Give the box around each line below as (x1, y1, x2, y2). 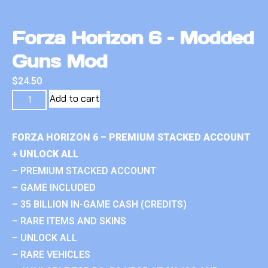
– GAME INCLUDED (12, 181, 96, 193)
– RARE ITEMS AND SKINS (12, 215, 126, 227)
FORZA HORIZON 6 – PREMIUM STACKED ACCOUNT (12, 131, 251, 143)
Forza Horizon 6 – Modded (12, 26, 254, 49)
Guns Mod (12, 49, 107, 72)
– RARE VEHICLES (12, 248, 90, 260)
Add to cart (50, 92, 100, 105)
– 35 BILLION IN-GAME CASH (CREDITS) (12, 198, 187, 210)
